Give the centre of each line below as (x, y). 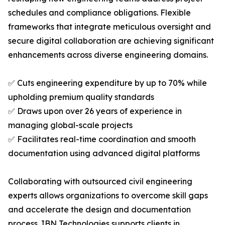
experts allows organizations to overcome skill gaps (108, 196)
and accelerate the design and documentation (99, 210)
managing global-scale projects (70, 125)
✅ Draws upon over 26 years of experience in (95, 111)
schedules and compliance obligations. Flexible (99, 13)
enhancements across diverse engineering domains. (108, 55)
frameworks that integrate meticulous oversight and (109, 27)
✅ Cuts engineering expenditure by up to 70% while (107, 83)
